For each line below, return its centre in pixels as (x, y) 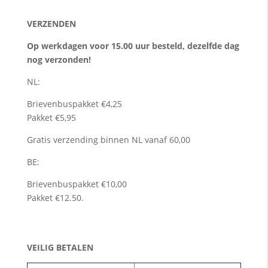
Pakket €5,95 (51, 117)
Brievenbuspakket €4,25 (74, 103)
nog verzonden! (59, 59)
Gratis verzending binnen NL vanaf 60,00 (108, 139)
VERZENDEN (51, 23)
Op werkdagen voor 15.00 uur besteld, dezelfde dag (133, 45)
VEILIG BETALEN (60, 247)
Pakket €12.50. (55, 197)
